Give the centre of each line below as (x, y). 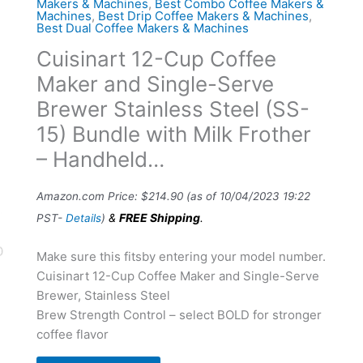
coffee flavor (72, 335)
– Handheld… (100, 159)
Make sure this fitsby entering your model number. (181, 257)
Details (83, 218)
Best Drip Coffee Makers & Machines (203, 15)
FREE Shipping (159, 217)
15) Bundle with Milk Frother (173, 134)
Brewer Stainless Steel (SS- (173, 109)
